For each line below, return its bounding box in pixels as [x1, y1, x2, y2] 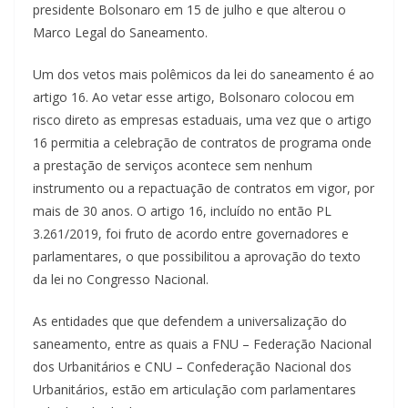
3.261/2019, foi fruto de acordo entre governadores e [33, 224, 349, 242]
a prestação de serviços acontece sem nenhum [33, 156, 312, 174]
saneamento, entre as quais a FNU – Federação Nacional [33, 334, 372, 352]
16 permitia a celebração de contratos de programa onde [33, 133, 372, 151]
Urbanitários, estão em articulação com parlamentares [33, 380, 356, 398]
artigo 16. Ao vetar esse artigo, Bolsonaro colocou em [33, 87, 354, 106]
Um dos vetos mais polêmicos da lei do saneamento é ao [33, 65, 374, 83]
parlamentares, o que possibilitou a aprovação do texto [33, 247, 361, 265]
